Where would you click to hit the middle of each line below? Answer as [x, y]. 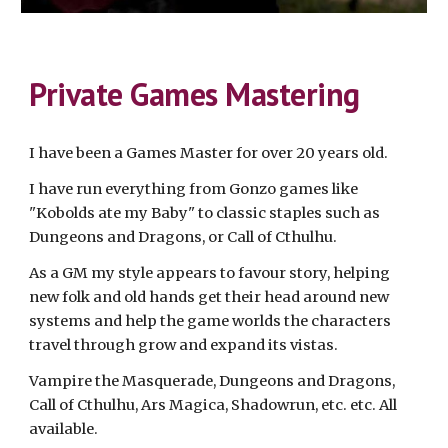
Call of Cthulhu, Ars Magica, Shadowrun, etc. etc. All [213, 404]
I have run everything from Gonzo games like [194, 188]
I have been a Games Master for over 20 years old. [210, 152]
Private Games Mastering [194, 93]
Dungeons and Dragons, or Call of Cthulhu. [185, 236]
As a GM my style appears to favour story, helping [210, 272]
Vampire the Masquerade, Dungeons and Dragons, [212, 380]
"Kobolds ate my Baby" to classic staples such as [205, 212]
